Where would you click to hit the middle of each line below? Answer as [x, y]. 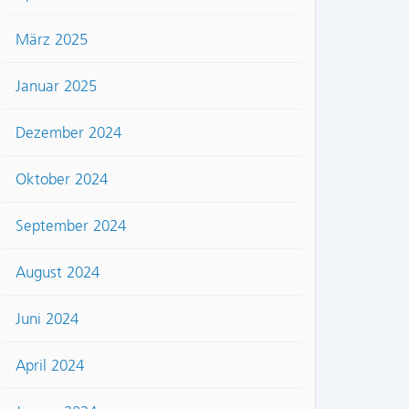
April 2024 [50, 366]
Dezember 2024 [68, 133]
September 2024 [71, 226]
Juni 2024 [47, 319]
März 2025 [52, 40]
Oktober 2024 [62, 179]
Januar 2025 [56, 86]
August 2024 [58, 273]
